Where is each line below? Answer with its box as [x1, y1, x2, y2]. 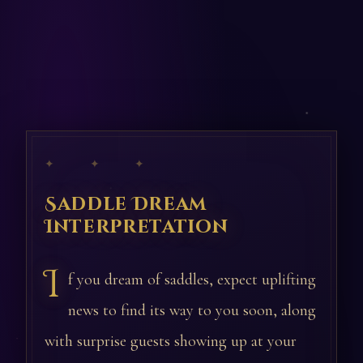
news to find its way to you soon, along [68, 301, 316, 320]
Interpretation [45, 215, 228, 239]
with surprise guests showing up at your [45, 331, 297, 351]
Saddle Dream [45, 192, 207, 216]
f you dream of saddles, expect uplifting [68, 270, 316, 289]
